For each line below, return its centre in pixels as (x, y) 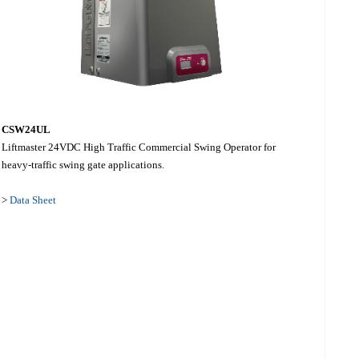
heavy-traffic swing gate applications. (83, 164)
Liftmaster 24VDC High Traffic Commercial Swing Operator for (139, 147)
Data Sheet (33, 200)
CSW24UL (26, 129)
